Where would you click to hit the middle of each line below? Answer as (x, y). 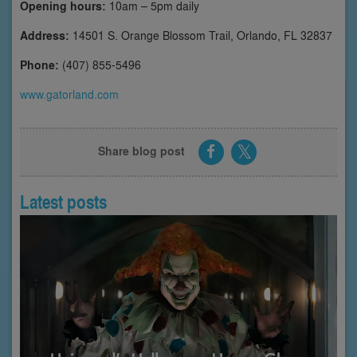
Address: (45, 36)
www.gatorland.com (69, 94)
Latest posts (63, 202)
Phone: (39, 65)
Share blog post (142, 151)
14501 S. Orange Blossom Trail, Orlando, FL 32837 (201, 35)
